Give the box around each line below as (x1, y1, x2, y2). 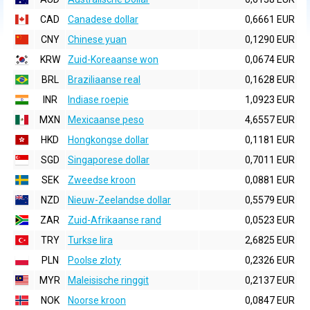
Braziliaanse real (68, 74, 140, 85)
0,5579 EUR (245, 194, 295, 206)
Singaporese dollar (68, 154, 149, 165)
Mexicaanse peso (68, 114, 144, 125)
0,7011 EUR (245, 154, 295, 165)
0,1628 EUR (245, 74, 295, 85)
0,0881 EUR (245, 174, 295, 185)
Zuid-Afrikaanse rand (68, 215, 161, 226)
